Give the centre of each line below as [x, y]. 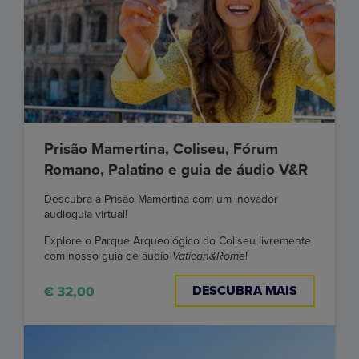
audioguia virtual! [86, 215]
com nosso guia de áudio [108, 256]
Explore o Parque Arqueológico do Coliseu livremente [177, 241]
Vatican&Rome [209, 256]
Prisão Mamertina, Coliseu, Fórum [161, 149]
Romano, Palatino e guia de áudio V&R [176, 170]
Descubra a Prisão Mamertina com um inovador [161, 200]
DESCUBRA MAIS [245, 291]
